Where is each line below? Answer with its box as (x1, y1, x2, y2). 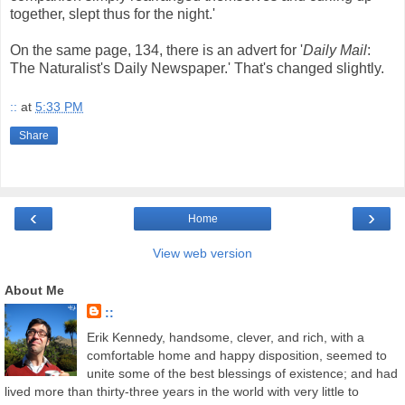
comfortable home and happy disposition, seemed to (86, 348, 387, 363)
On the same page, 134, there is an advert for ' (10, 42, 303, 58)
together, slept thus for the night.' (10, 5, 215, 22)
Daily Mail (303, 42, 367, 58)
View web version (153, 246, 252, 261)
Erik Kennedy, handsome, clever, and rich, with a (86, 330, 364, 345)
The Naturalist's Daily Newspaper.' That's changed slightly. (10, 60, 384, 76)
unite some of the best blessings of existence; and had (86, 366, 398, 381)
